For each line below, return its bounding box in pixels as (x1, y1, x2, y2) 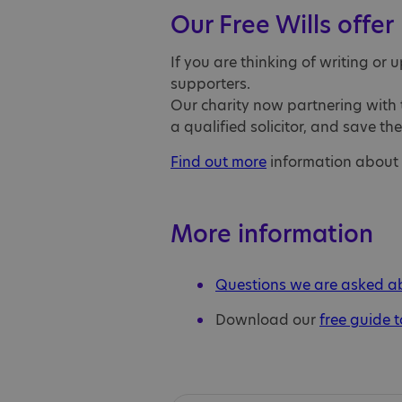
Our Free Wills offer (170, 8, 394, 41)
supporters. (170, 73, 250, 94)
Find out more (170, 151, 267, 172)
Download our (215, 309, 319, 330)
